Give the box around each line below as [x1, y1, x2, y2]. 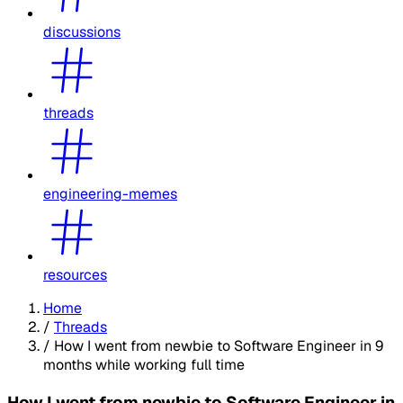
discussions [43, 22, 121, 41]
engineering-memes [43, 184, 177, 203]
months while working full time [43, 354, 245, 374]
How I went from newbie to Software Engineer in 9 [54, 336, 383, 355]
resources [43, 264, 107, 284]
